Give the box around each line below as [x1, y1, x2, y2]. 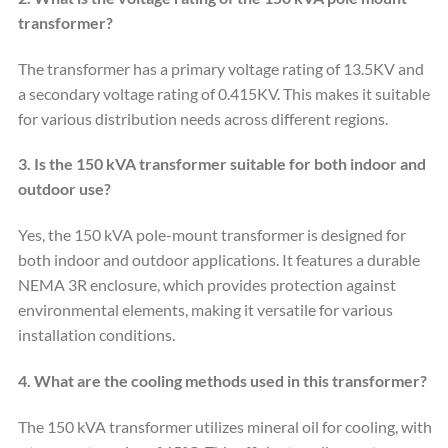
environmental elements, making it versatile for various [18, 300, 393, 320]
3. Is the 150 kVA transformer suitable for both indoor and [18, 154, 426, 174]
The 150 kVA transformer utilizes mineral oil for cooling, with [18, 416, 432, 436]
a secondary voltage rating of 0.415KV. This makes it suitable [18, 83, 430, 103]
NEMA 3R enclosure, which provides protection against [18, 275, 396, 295]
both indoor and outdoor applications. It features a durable [18, 250, 420, 270]
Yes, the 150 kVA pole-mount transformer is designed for [18, 225, 406, 245]
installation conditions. [18, 325, 175, 345]
